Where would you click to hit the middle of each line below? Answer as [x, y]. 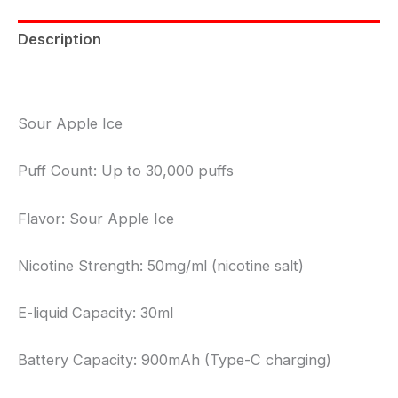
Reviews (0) [60, 78]
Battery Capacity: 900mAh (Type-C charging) [175, 360]
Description [60, 40]
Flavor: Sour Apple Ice [96, 218]
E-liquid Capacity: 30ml [96, 313]
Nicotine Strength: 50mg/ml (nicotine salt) [161, 265]
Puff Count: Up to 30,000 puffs [126, 171]
